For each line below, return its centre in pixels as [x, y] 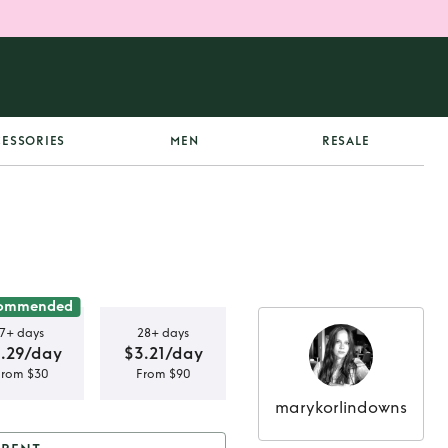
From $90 [163, 373]
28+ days [163, 332]
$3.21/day [163, 353]
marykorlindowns [341, 407]
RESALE [345, 141]
